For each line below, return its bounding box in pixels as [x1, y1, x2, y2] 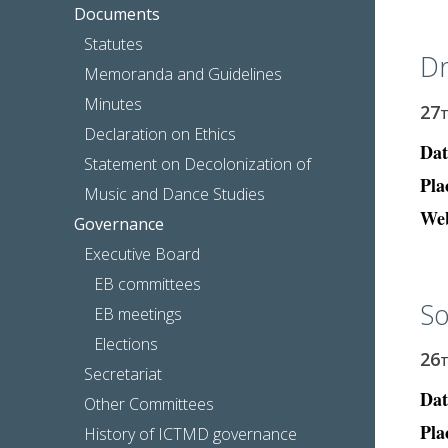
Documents [74, 2, 161, 25]
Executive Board [84, 242, 201, 265]
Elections [94, 332, 159, 355]
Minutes [84, 92, 143, 115]
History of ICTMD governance [84, 422, 298, 445]
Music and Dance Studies [84, 182, 266, 205]
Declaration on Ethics [84, 122, 237, 145]
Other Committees [84, 392, 215, 415]
